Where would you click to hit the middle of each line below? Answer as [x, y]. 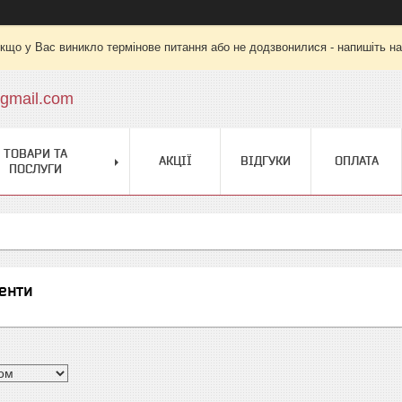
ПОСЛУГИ [35, 169]
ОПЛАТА [356, 161]
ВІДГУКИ [266, 161]
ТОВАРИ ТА [35, 153]
